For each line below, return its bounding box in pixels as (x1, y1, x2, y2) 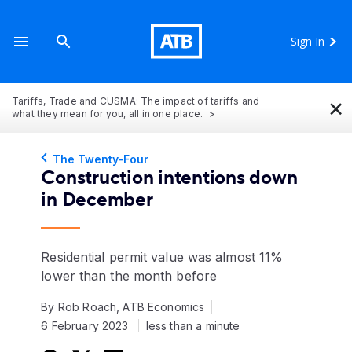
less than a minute (145, 319, 240, 332)
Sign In (291, 34, 324, 49)
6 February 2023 (41, 319, 132, 332)
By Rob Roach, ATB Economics (41, 300, 205, 313)
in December (41, 188, 153, 212)
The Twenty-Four (53, 152, 149, 166)
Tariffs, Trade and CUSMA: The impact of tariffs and (12, 95, 260, 107)
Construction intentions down (41, 166, 298, 190)
